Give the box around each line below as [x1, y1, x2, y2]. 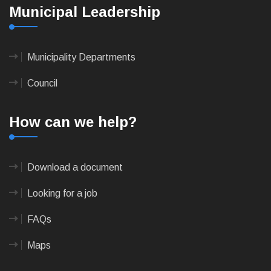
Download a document [27, 162, 123, 173]
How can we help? [9, 114, 137, 131]
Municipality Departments [27, 52, 135, 63]
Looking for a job [27, 188, 97, 199]
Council [27, 78, 57, 89]
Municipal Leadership [9, 4, 160, 21]
